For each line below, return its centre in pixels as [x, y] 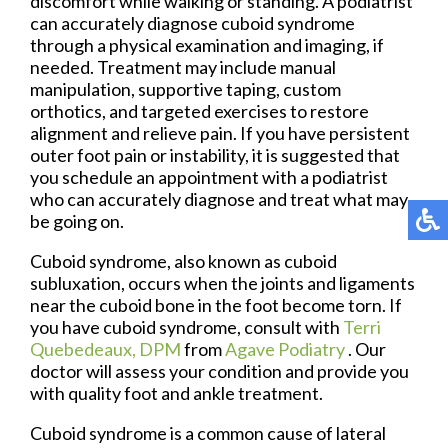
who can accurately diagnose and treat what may [219, 198]
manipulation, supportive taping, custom [185, 88]
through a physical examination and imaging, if [207, 44]
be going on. [77, 220]
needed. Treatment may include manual [183, 66]
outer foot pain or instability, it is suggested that [215, 154]
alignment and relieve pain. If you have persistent [220, 132]
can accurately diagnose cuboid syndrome [192, 22]
